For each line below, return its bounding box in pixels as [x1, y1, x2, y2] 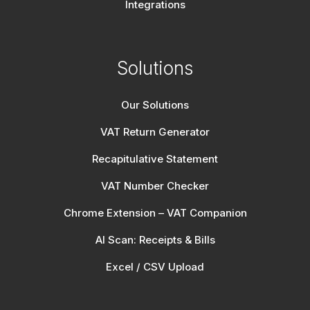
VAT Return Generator [100, 125, 210, 139]
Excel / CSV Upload [106, 260, 204, 274]
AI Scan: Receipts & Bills [95, 233, 215, 247]
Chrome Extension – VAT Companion [63, 206, 247, 220]
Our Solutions [121, 98, 189, 112]
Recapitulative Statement [92, 152, 218, 166]
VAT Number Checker [101, 179, 209, 193]
